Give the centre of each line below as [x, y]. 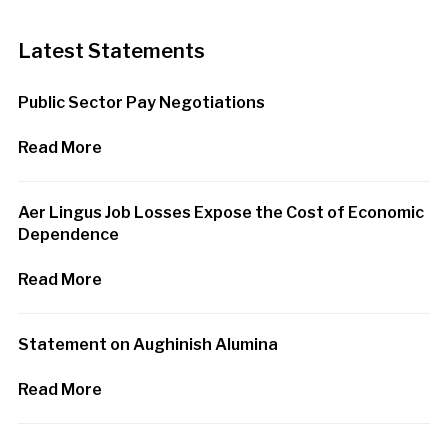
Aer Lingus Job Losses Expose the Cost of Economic [220, 213]
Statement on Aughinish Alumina [147, 345]
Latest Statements [111, 51]
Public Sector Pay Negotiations [141, 103]
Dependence [68, 235]
